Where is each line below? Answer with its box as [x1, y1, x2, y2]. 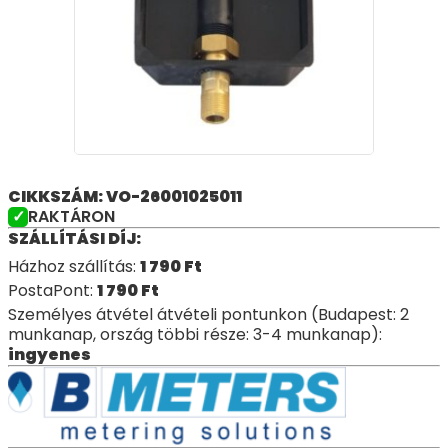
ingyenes [8, 343, 91, 366]
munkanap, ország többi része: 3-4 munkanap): [8, 323, 382, 346]
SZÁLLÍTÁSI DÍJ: [8, 227, 141, 250]
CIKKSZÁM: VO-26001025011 [8, 185, 242, 208]
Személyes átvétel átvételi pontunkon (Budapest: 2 [8, 303, 409, 326]
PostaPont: [8, 279, 97, 302]
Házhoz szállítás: [8, 255, 140, 278]
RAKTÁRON [28, 205, 115, 228]
